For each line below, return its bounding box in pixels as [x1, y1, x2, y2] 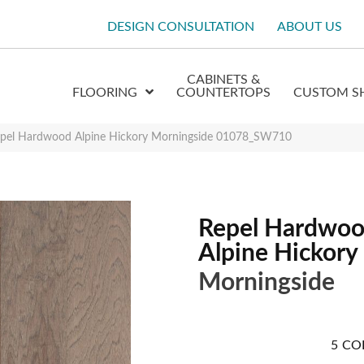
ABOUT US [277, 20, 343, 33]
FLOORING [72, 86, 138, 99]
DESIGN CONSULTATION [107, 20, 255, 33]
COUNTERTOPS [176, 86, 271, 99]
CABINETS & [187, 73, 261, 86]
